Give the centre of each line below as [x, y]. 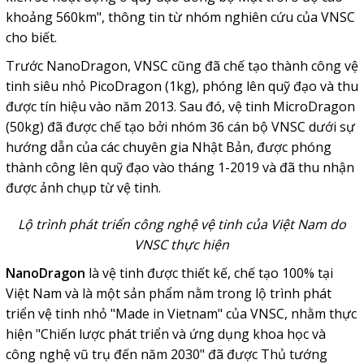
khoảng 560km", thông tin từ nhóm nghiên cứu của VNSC [180, 17]
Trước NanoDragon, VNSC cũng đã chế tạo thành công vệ [182, 66]
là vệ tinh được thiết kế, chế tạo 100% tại [209, 273]
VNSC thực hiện [182, 245]
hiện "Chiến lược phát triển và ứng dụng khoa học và [165, 334]
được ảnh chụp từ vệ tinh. [83, 188]
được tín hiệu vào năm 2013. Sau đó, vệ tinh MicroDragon [180, 106]
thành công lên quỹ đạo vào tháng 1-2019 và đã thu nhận [180, 167]
